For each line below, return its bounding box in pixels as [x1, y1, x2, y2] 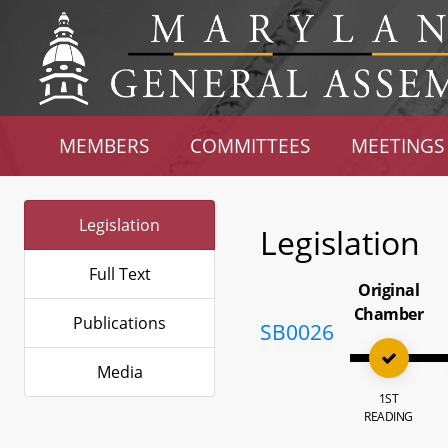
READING [364, 408, 413, 425]
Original [358, 279, 420, 301]
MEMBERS [59, 133, 150, 158]
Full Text [88, 263, 151, 285]
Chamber [353, 303, 424, 325]
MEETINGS [350, 133, 444, 158]
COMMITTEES [190, 133, 311, 158]
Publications [73, 312, 166, 334]
